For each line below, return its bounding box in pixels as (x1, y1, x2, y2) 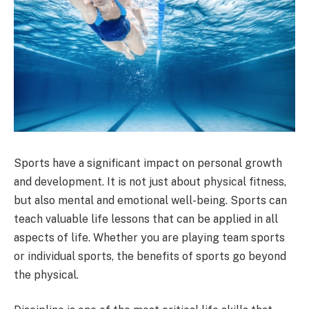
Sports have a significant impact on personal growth (14, 156, 282, 170)
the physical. (14, 268, 79, 281)
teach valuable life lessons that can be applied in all (14, 212, 278, 226)
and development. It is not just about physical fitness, (14, 175, 286, 188)
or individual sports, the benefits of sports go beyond (14, 249, 286, 263)
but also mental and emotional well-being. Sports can (14, 193, 287, 207)
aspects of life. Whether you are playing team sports (14, 230, 285, 244)
